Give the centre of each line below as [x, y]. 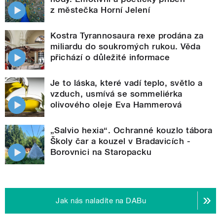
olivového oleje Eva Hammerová [116, 104]
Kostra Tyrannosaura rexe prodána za [127, 35]
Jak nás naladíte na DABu [101, 201]
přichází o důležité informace [110, 57]
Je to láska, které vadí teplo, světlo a [127, 83]
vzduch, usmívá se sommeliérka [116, 93]
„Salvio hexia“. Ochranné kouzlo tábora [131, 130]
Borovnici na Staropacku [101, 152]
